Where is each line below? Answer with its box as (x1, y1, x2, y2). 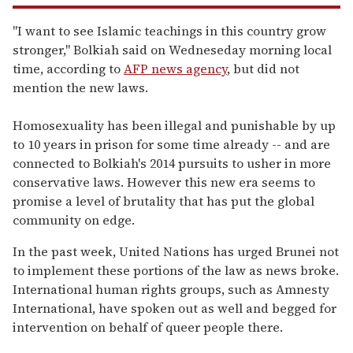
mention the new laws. (13, 78, 148, 96)
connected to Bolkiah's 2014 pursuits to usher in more (13, 154, 331, 172)
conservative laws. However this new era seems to (13, 173, 315, 191)
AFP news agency (124, 59, 227, 77)
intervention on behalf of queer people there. (13, 318, 283, 336)
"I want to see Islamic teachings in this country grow (13, 21, 326, 39)
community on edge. (13, 210, 135, 229)
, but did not (227, 59, 299, 77)
